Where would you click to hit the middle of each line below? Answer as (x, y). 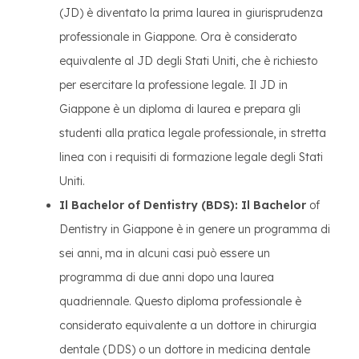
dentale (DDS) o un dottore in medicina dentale (185, 349)
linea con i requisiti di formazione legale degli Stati (191, 157)
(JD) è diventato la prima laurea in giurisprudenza (191, 13)
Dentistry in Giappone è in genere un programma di (195, 229)
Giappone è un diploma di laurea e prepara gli (180, 109)
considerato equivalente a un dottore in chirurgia (188, 325)
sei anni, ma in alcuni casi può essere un (165, 253)
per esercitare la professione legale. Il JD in (173, 85)
